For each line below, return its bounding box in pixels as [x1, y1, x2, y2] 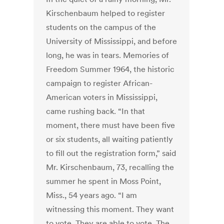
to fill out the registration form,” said [46, 148, 176, 158]
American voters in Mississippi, [46, 92, 158, 102]
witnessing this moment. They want [46, 204, 174, 214]
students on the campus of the [46, 22, 156, 32]
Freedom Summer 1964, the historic [46, 64, 175, 74]
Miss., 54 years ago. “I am [46, 190, 137, 200]
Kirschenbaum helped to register [46, 8, 165, 18]
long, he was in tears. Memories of [46, 50, 169, 60]
